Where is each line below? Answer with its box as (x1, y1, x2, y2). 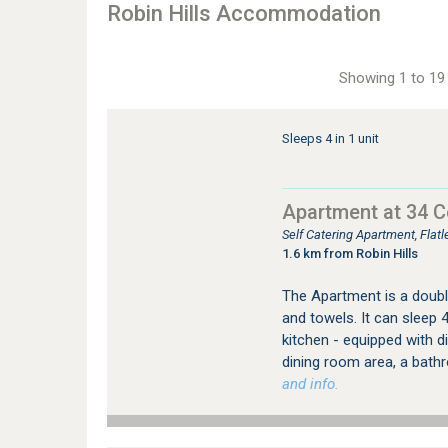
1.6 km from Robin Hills (281, 246, 418, 261)
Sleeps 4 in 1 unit (281, 131, 379, 146)
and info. (281, 375, 339, 393)
